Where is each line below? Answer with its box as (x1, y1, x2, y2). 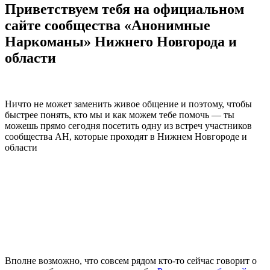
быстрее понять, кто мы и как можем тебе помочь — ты (5, 109, 234, 120)
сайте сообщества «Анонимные (5, 17, 210, 33)
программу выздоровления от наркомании (5, 215, 242, 229)
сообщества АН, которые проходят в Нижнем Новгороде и (5, 131, 247, 142)
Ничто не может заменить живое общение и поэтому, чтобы (5, 98, 252, 109)
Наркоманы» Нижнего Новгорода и (5, 33, 237, 49)
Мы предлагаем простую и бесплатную (5, 199, 219, 213)
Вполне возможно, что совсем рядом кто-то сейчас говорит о (5, 255, 257, 266)
